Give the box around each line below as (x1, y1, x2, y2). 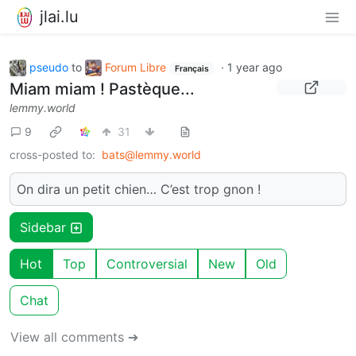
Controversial (106, 256, 188, 273)
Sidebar (20, 219, 70, 236)
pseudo (29, 60, 68, 74)
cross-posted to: (10, 148, 95, 162)
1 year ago (226, 60, 282, 74)
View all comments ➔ (10, 329, 138, 346)
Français (174, 63, 209, 74)
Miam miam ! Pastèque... (10, 79, 195, 99)
